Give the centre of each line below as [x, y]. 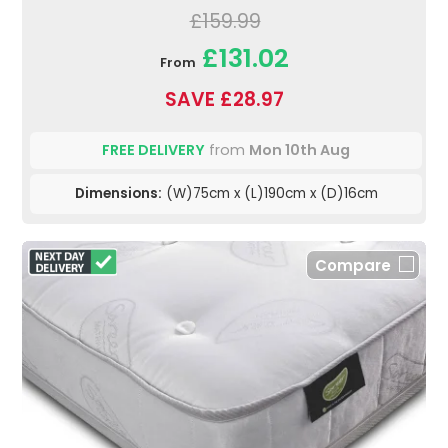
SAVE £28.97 [224, 100]
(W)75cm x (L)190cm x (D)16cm [269, 194]
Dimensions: [118, 194]
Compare [353, 266]
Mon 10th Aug [299, 150]
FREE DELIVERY [153, 150]
